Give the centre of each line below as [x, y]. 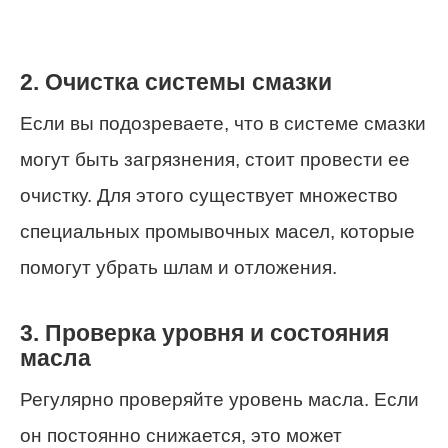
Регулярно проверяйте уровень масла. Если [219, 400]
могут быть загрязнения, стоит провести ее [215, 160]
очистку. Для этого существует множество [209, 196]
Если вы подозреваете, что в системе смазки [223, 124]
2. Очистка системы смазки [176, 82]
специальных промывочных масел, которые [217, 232]
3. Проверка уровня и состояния [204, 332]
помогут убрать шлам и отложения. [178, 268]
